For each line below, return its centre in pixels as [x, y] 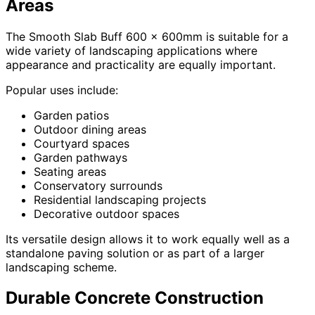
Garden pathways [81, 157]
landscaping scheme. [61, 267]
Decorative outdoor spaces [107, 213]
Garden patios [71, 115]
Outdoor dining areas [90, 129]
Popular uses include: [62, 90]
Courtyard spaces [82, 143]
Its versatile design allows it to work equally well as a [148, 239]
